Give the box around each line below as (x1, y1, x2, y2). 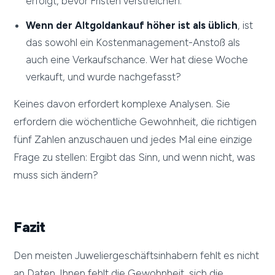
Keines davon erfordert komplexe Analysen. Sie (14, 98, 231, 110)
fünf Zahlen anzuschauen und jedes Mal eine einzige (14, 133, 253, 146)
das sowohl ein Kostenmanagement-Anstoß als (26, 36, 241, 49)
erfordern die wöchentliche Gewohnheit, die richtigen (14, 115, 257, 128)
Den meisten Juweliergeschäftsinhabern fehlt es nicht (14, 249, 260, 262)
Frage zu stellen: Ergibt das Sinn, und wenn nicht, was (14, 151, 256, 164)
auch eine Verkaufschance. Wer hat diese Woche (26, 53, 249, 66)
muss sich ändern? (14, 169, 99, 182)
